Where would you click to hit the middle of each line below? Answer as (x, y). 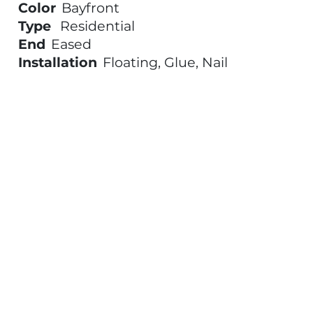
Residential (97, 26)
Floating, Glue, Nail (165, 62)
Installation (57, 62)
